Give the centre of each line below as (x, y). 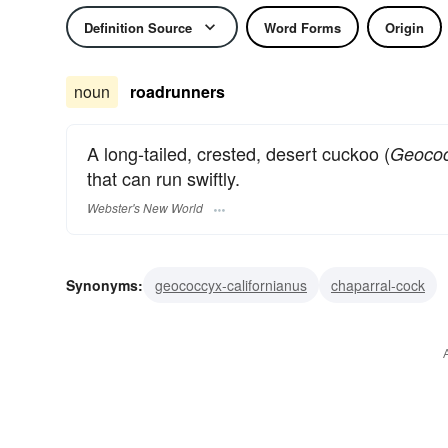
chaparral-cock (378, 285)
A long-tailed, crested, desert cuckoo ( (238, 153)
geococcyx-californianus (231, 285)
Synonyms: (104, 285)
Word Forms (302, 27)
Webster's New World (145, 208)
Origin (404, 27)
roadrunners (177, 91)
